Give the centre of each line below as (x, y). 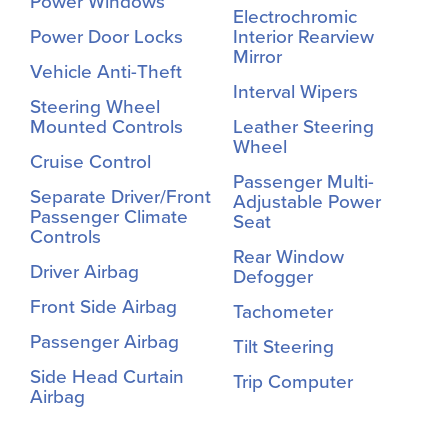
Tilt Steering (283, 346)
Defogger (273, 276)
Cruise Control (90, 161)
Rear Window (288, 256)
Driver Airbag (84, 271)
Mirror (257, 56)
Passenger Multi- (303, 181)
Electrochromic (295, 16)
